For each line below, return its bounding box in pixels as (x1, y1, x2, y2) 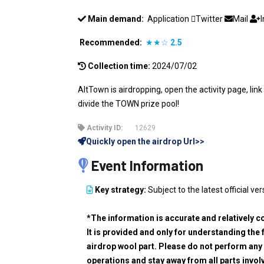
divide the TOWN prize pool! (78, 99, 179, 108)
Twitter (196, 14, 225, 24)
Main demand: (86, 14, 146, 24)
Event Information (88, 157, 203, 174)
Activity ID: (85, 124, 123, 132)
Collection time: (86, 61, 152, 71)
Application (147, 14, 191, 24)
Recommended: (78, 38, 144, 47)
